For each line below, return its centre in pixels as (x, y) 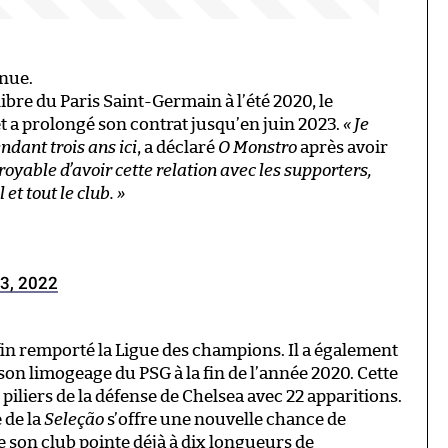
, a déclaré (177, 147)
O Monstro (257, 147)
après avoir (342, 147)
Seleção (74, 419)
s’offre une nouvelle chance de (225, 419)
